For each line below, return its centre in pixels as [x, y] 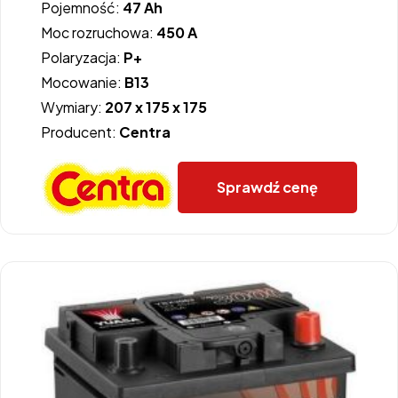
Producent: [80, 132]
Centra [145, 132]
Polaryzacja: [82, 58]
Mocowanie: [83, 83]
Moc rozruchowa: [99, 33]
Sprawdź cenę [267, 187]
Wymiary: [73, 107]
